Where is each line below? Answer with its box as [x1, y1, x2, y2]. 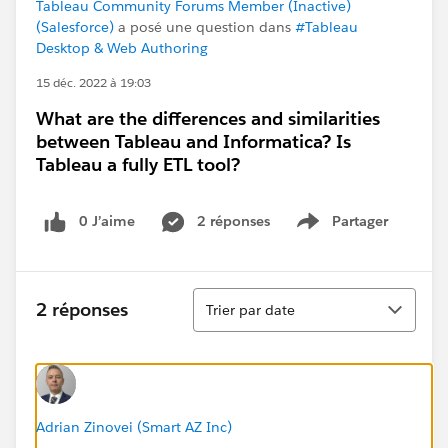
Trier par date [206, 300, 295, 319]
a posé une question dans [114, 18, 295, 36]
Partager [332, 212, 388, 230]
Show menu [308, 222, 389, 241]
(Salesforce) [36, 18, 114, 36]
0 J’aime [79, 212, 135, 230]
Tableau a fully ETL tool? [36, 153, 240, 176]
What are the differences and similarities [36, 107, 380, 130]
